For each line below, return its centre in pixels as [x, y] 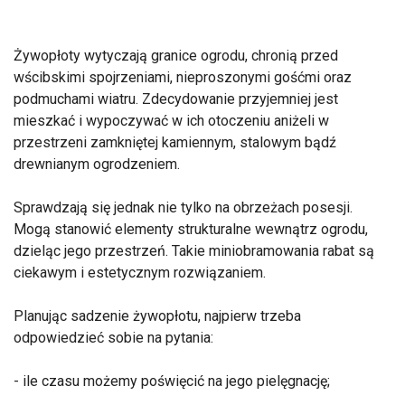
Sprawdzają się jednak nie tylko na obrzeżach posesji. [183, 208]
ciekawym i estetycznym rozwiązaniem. [140, 273]
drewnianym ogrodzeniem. [97, 165]
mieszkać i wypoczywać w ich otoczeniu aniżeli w [171, 121]
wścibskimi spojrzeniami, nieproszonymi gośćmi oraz [183, 78]
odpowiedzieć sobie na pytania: [113, 338]
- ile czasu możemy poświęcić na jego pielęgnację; [172, 381]
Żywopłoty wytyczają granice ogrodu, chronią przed [176, 56]
